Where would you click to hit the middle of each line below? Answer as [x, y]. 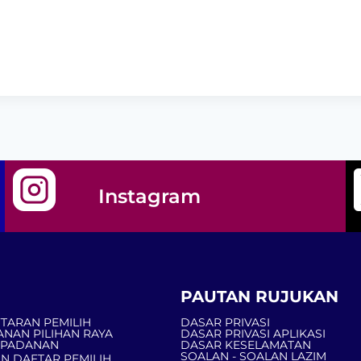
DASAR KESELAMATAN [246, 345]
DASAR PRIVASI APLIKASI [253, 334]
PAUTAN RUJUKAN [259, 297]
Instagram [149, 196]
